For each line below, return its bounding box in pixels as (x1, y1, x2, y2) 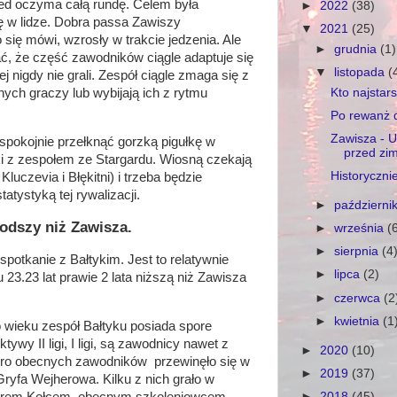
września (334, 222, 388, 236)
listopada (334, 66, 389, 80)
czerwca (334, 291, 385, 305)
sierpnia (334, 245, 383, 259)
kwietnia (334, 314, 384, 328)
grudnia (334, 42, 381, 56)
